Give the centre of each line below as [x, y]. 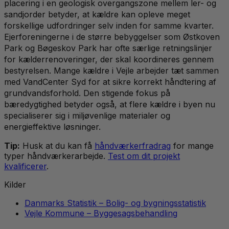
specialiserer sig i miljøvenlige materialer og [87, 115]
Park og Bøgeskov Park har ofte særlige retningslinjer [108, 48]
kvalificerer [25, 166]
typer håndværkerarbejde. [55, 156]
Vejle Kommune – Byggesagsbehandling [101, 213]
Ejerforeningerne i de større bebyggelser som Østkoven [112, 37]
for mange [193, 145]
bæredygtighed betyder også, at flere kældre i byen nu [110, 104]
